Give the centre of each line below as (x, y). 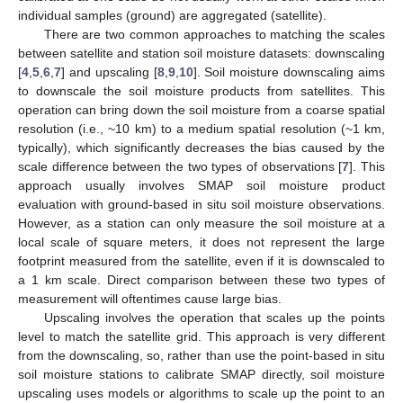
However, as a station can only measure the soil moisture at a (201, 223)
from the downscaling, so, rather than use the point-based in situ (201, 355)
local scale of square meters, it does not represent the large (201, 242)
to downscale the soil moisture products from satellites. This (201, 90)
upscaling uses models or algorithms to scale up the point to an (201, 393)
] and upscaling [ (109, 72)
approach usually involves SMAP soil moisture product (201, 185)
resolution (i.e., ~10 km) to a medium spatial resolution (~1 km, (201, 128)
